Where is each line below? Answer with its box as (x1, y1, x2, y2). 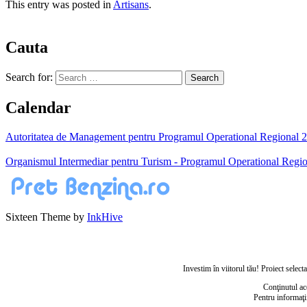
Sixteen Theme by (5, 210, 87, 223)
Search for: (5, 71, 53, 84)
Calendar (5, 98, 71, 116)
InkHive (87, 210, 123, 223)
